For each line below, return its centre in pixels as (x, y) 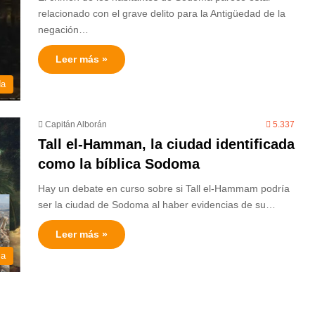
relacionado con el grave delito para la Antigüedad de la (162, 13)
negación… (63, 30)
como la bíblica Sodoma (119, 164)
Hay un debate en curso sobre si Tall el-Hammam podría (164, 188)
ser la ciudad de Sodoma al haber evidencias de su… (157, 205)
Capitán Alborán (76, 124)
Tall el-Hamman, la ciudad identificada (166, 144)
